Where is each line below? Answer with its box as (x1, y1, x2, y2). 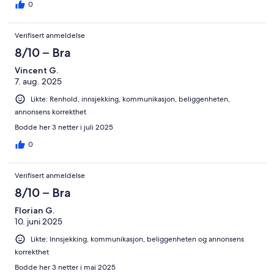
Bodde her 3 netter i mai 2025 (15, 262, 116, 273)
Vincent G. (15, 64, 58, 76)
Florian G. (15, 205, 54, 217)
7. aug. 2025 (15, 75, 62, 87)
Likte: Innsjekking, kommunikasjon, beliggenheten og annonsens (31, 234, 244, 245)
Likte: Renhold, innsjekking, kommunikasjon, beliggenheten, (31, 94, 230, 104)
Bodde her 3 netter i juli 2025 (15, 122, 113, 133)
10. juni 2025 (15, 216, 62, 228)
